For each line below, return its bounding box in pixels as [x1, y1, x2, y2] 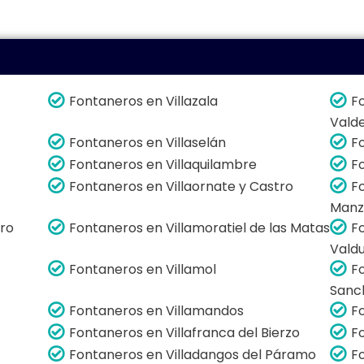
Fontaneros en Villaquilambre [69, 154, 258, 174]
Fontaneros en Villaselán [69, 132, 227, 152]
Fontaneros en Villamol [69, 259, 217, 279]
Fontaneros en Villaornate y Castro [69, 176, 294, 196]
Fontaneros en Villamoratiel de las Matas [69, 218, 331, 237]
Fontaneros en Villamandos [69, 301, 245, 320]
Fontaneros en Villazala [69, 91, 219, 110]
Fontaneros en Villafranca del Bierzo [69, 323, 301, 342]
